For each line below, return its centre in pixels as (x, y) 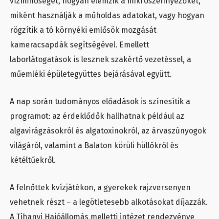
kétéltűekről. (33, 160)
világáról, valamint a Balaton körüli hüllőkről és (94, 146)
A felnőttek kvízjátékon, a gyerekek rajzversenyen (100, 188)
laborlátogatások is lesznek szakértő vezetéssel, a (100, 60)
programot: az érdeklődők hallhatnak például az (97, 116)
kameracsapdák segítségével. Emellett (79, 45)
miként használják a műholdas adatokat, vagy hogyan (107, 16)
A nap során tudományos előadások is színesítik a (100, 102)
